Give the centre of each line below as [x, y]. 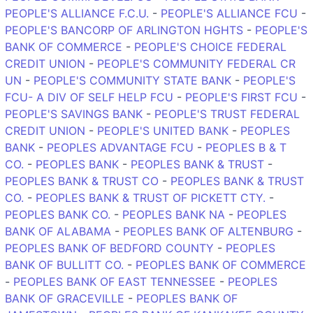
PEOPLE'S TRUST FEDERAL [227, 114]
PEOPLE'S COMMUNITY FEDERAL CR [196, 63]
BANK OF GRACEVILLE [65, 298]
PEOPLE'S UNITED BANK [163, 130]
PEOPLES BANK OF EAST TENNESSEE [115, 281]
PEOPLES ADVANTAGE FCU [120, 147]
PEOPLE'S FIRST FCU [241, 97]
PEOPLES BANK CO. [58, 214]
